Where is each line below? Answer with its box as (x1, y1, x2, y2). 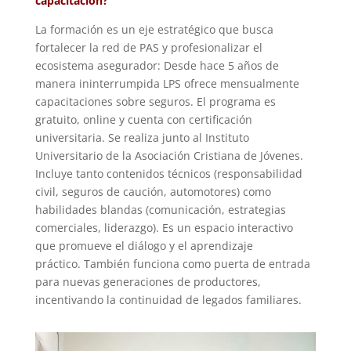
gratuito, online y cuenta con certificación (34, 112, 252, 127)
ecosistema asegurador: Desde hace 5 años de (34, 58, 279, 73)
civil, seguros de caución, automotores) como (34, 184, 271, 199)
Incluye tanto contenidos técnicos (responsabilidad (34, 166, 302, 181)
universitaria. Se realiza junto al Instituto (34, 130, 249, 145)
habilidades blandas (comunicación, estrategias (34, 202, 286, 217)
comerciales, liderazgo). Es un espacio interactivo (34, 220, 293, 235)
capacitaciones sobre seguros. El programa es (34, 94, 276, 109)
